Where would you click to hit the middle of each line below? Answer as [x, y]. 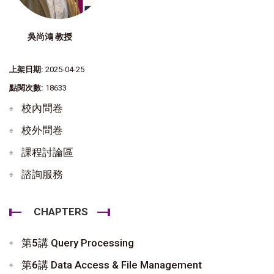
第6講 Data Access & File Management [112, 265]
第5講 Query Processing [78, 243]
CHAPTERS [61, 211]
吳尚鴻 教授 [50, 36]
